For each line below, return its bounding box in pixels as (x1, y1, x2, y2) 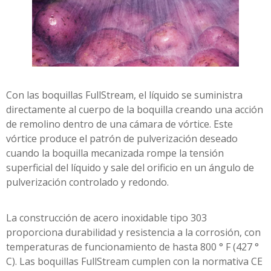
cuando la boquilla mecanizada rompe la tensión (6, 146, 224, 160)
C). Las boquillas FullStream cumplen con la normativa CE (6, 255, 263, 269)
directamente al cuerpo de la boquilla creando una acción (6, 103, 263, 117)
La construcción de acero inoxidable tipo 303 (6, 211, 207, 225)
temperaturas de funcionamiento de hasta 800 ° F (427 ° (6, 240, 259, 254)
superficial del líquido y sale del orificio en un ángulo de (6, 161, 254, 175)
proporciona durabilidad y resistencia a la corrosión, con (6, 226, 261, 240)
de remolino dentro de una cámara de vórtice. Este (6, 117, 233, 131)
